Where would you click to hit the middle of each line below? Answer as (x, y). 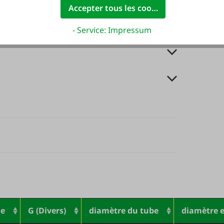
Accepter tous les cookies (117, 8)
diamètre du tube (124, 210)
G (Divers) (47, 210)
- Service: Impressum (112, 30)
